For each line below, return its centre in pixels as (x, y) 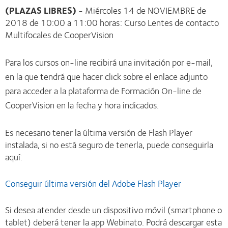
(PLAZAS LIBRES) (41, 10)
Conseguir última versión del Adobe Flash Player (93, 183)
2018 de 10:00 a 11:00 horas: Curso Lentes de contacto (112, 22)
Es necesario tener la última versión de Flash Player (99, 132)
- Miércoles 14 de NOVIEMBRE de (141, 10)
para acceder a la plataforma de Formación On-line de (103, 91)
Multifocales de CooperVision (59, 35)
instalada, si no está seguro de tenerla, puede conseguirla (109, 145)
